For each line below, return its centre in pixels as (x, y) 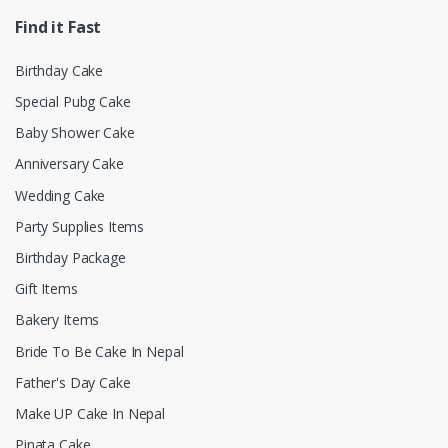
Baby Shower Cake (75, 133)
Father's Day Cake (73, 382)
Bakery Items (57, 320)
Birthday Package (70, 258)
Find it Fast (58, 26)
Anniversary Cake (69, 164)
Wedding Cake (60, 195)
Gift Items (46, 289)
